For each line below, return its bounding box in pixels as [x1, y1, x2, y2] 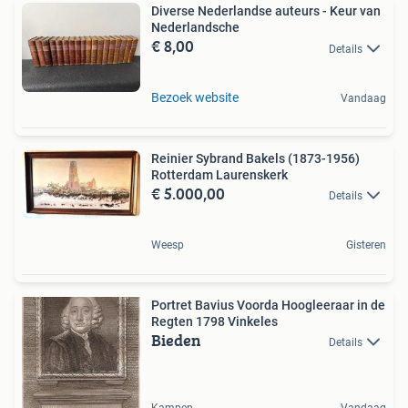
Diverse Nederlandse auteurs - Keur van [151, 4, 381, 19]
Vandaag [341, 91, 386, 105]
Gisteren [346, 239, 386, 252]
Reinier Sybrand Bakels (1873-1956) [151, 150, 360, 166]
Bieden [151, 328, 201, 353]
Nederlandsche [151, 20, 240, 36]
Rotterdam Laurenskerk [151, 167, 288, 182]
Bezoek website [151, 89, 239, 105]
